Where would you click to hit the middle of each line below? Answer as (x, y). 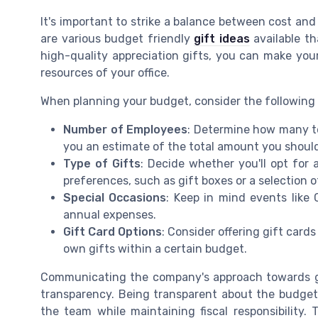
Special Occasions (115, 198)
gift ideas (222, 39)
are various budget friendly (117, 39)
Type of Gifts (102, 164)
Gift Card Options (113, 232)
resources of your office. (105, 73)
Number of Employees (125, 130)
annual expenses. (110, 215)
